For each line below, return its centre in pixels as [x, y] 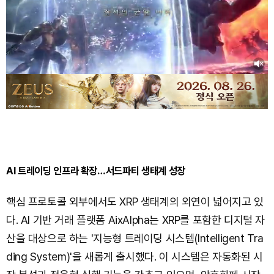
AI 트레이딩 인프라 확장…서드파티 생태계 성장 [96, 171]
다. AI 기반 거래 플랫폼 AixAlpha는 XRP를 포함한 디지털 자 [135, 220]
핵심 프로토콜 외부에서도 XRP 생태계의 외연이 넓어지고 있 [135, 202]
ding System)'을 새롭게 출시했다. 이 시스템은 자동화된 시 [135, 257]
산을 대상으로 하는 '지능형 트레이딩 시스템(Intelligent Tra [135, 239]
